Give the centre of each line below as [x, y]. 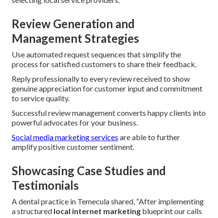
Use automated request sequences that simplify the [96, 54]
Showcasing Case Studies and [89, 171]
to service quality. [41, 98]
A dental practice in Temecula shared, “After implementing [108, 201]
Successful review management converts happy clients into [109, 113]
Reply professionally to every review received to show [101, 79]
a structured [33, 211]
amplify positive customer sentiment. [73, 147]
